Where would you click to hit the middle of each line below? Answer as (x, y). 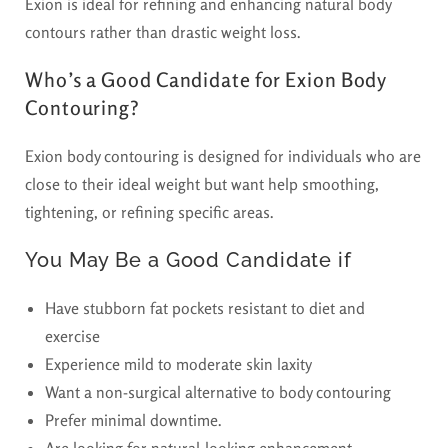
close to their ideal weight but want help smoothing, (202, 183)
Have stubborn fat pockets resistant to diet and (205, 307)
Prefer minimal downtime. (133, 419)
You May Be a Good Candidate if (188, 259)
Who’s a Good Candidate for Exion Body (206, 79)
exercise (72, 335)
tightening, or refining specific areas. (149, 211)
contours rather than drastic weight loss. (163, 31)
